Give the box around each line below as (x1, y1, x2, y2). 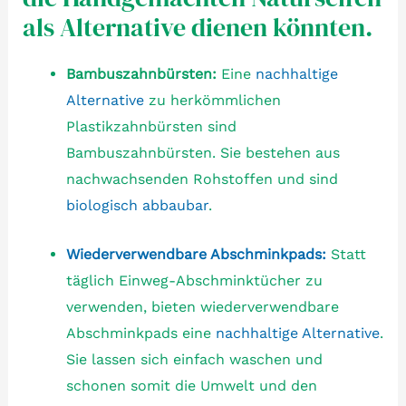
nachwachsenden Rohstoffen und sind (65, 169, 338, 188)
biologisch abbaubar (65, 196, 208, 214)
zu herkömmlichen (143, 91, 281, 109)
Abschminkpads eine (65, 324, 216, 343)
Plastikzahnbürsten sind (65, 117, 237, 135)
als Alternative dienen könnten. (22, 9, 372, 44)
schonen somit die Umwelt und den (65, 377, 317, 395)
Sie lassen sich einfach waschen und (65, 351, 323, 369)
